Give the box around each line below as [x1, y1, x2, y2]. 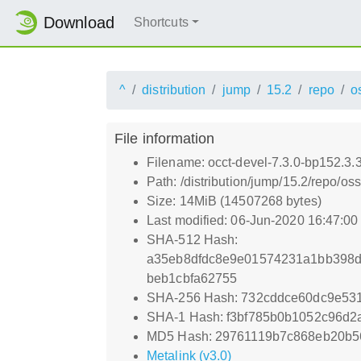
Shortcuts [133, 15, 189, 30]
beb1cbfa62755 [147, 271, 238, 285]
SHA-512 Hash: [147, 232, 239, 247]
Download [44, 14, 114, 32]
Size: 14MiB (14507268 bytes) [147, 193, 322, 208]
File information [114, 129, 215, 147]
